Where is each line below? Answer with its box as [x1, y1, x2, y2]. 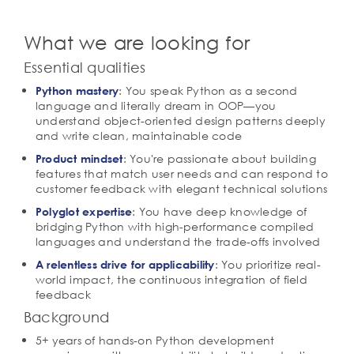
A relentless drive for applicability [36, 258, 215, 271]
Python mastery [36, 84, 119, 97]
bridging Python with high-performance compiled [36, 219, 314, 234]
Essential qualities [24, 58, 146, 76]
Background [24, 308, 110, 326]
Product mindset [36, 152, 123, 165]
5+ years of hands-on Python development [36, 333, 275, 348]
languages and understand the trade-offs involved [36, 234, 321, 249]
